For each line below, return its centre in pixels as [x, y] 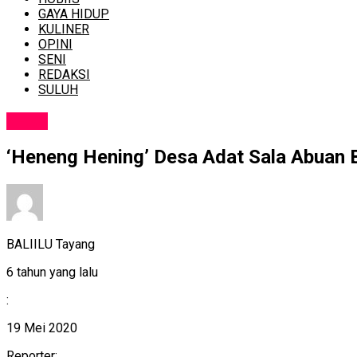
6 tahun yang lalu [52, 272]
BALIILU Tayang [51, 244]
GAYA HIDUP [74, 14]
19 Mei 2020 [42, 328]
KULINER [64, 29]
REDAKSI [64, 75]
